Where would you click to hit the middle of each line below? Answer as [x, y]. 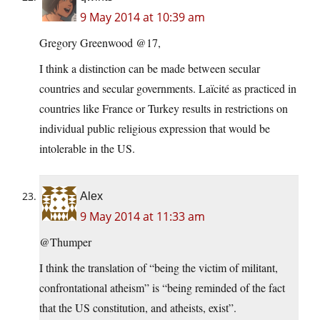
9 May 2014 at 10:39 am [142, 17]
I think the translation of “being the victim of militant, [159, 268]
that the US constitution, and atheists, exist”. [138, 308]
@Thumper [65, 242]
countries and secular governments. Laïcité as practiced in [168, 89]
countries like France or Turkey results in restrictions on [164, 109]
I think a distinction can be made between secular [150, 69]
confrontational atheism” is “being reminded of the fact [162, 288]
